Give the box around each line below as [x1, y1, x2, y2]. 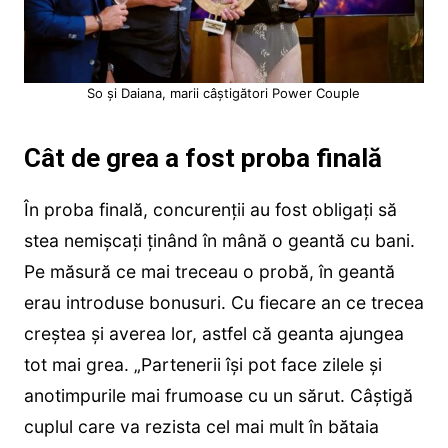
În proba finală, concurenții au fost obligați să [23, 199, 397, 221]
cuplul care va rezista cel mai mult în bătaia [23, 416, 379, 438]
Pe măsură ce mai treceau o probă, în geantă [23, 261, 395, 283]
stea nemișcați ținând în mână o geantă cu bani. [23, 230, 415, 252]
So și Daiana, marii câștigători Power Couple [87, 85, 361, 102]
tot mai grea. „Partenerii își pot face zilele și [23, 354, 382, 376]
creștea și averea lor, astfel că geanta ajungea [23, 323, 404, 345]
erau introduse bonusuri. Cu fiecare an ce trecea [23, 292, 424, 314]
